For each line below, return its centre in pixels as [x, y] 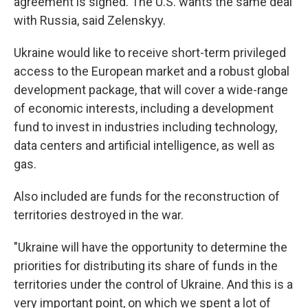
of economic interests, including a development [144, 108]
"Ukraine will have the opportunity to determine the [151, 247]
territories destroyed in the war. [99, 215]
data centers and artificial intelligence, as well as [144, 145]
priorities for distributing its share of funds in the [146, 266]
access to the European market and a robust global [152, 71]
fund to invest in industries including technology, [145, 127]
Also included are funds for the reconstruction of [147, 196]
